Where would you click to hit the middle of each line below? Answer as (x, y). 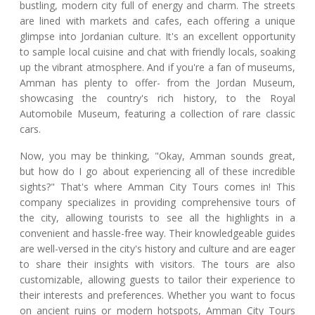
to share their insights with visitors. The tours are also (157, 264)
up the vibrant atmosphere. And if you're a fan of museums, (157, 67)
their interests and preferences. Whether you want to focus (157, 295)
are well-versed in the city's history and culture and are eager (157, 249)
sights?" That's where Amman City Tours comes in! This (157, 187)
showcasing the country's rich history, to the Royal (157, 98)
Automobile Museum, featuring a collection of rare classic (157, 114)
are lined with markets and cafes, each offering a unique (157, 21)
